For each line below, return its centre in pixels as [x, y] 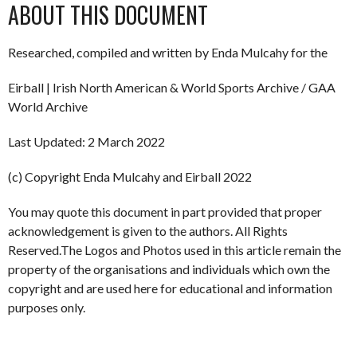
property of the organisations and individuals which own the [169, 269]
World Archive [48, 106]
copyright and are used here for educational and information [170, 288]
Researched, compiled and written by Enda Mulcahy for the [168, 52]
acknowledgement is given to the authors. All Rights [148, 230]
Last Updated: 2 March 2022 [86, 141]
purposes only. [47, 307]
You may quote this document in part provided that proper [165, 211]
